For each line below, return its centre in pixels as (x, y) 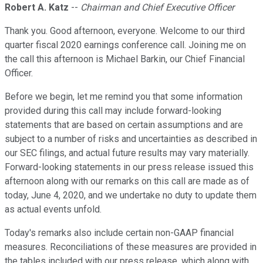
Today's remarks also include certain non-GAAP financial (119, 233)
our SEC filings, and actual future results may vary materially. (127, 153)
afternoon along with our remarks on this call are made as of (127, 181)
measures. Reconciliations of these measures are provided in (131, 247)
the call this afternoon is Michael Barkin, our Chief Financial (125, 59)
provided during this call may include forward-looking (113, 111)
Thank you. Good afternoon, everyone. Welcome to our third (125, 31)
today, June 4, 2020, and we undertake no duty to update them (131, 195)
